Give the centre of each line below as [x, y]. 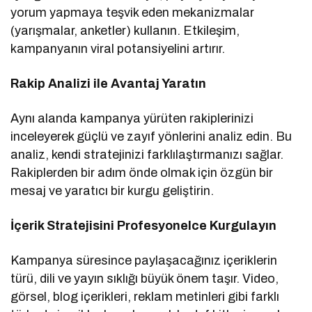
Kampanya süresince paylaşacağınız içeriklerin [144, 261]
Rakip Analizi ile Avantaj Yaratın [109, 84]
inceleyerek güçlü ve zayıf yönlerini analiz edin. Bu [151, 137]
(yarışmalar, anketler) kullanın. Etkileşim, [125, 31]
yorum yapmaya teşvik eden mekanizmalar [133, 13]
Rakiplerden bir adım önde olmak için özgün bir [142, 173]
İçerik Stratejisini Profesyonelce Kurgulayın [144, 226]
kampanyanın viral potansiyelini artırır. [118, 49]
